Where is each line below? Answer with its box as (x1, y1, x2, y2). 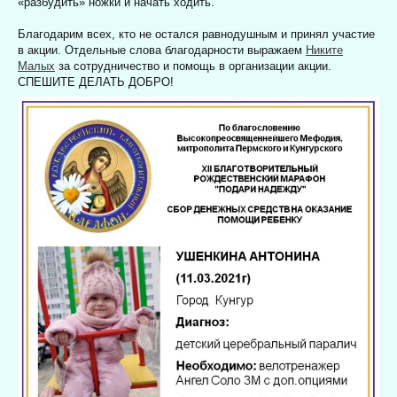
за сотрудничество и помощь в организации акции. (55, 59, 331, 74)
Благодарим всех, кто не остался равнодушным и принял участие (18, 27, 375, 42)
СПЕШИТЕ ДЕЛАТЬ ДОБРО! (18, 75, 174, 90)
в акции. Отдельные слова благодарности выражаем (18, 43, 306, 58)
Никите (306, 43, 343, 58)
